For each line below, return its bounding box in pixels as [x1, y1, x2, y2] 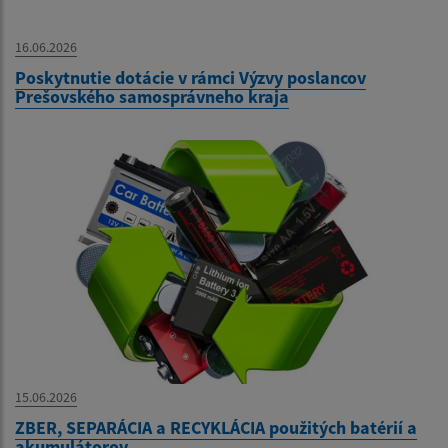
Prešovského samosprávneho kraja [15, 85, 289, 109]
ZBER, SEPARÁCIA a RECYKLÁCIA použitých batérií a [15, 416, 417, 440]
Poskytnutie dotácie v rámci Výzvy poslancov [15, 66, 366, 90]
